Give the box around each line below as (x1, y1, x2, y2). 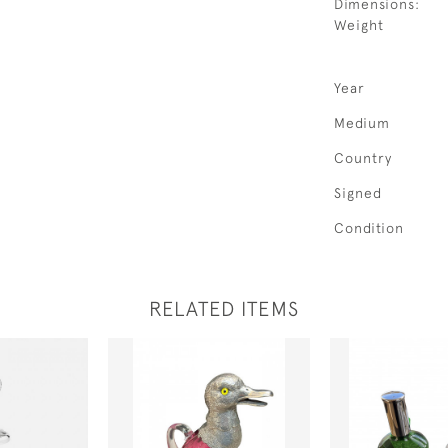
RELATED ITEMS (149, 297, 299, 320)
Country (334, 150, 392, 166)
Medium (334, 115, 390, 131)
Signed (334, 185, 382, 201)
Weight (334, 17, 384, 33)
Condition (334, 220, 404, 236)
